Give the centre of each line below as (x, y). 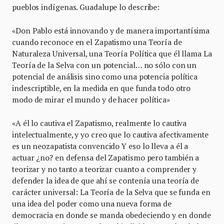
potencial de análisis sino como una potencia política (105, 76)
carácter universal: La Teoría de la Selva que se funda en (111, 192)
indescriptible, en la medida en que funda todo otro (101, 88)
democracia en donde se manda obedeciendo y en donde (112, 215)
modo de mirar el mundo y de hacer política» (91, 99)
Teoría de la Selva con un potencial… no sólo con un (104, 65)
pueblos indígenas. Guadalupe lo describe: (86, 7)
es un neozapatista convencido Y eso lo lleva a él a (100, 146)
